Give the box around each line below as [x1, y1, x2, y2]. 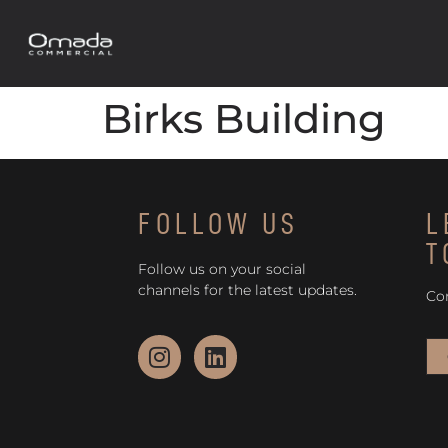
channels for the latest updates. [137, 281, 357, 299]
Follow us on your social [137, 260, 306, 278]
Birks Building [102, 94, 386, 143]
